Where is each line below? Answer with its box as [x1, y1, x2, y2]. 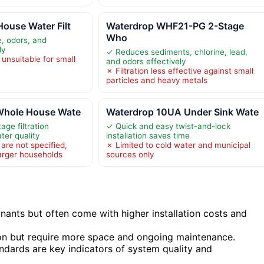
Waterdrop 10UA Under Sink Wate [105, 106, 259, 118]
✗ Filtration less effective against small [105, 66, 253, 76]
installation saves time [105, 131, 190, 141]
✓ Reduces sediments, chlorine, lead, [105, 47, 247, 57]
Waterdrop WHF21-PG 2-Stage [105, 20, 244, 32]
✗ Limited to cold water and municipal [105, 140, 250, 150]
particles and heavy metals [105, 75, 207, 85]
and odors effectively [105, 57, 186, 67]
